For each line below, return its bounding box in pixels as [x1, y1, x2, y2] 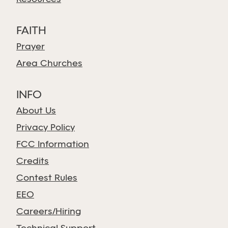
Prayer [16, 42, 45, 52]
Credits [16, 157, 49, 166]
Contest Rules [16, 174, 77, 183]
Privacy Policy [16, 123, 75, 133]
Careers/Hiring [16, 207, 81, 217]
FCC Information [16, 140, 89, 150]
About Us [16, 106, 56, 116]
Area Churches [16, 59, 82, 69]
